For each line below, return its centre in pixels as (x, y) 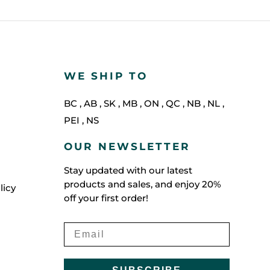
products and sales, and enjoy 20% (142, 184)
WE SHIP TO (105, 76)
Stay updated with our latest (128, 171)
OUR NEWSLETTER (127, 147)
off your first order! (106, 198)
